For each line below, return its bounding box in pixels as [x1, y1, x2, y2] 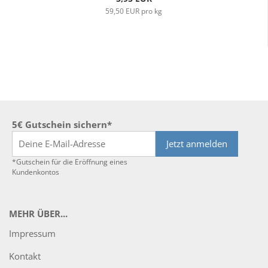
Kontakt [9, 250, 41, 262]
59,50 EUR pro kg [105, 6, 162, 16]
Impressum [9, 227, 56, 239]
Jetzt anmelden [166, 138, 227, 150]
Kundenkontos [12, 167, 59, 177]
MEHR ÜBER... [9, 208, 68, 220]
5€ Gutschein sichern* [12, 118, 112, 130]
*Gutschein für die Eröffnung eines [12, 157, 127, 167]
